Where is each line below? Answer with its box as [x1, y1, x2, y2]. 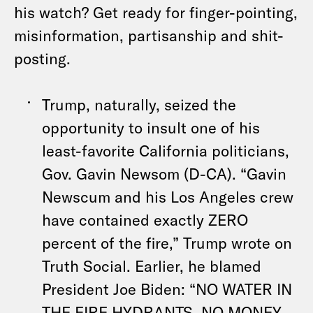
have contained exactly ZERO [42, 210, 248, 228]
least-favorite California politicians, [42, 141, 289, 159]
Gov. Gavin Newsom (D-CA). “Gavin [42, 164, 286, 182]
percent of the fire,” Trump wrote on [42, 233, 292, 252]
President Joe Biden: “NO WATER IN [42, 279, 292, 298]
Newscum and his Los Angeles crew [42, 187, 293, 205]
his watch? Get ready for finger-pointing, [14, 3, 298, 21]
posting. [14, 49, 71, 67]
